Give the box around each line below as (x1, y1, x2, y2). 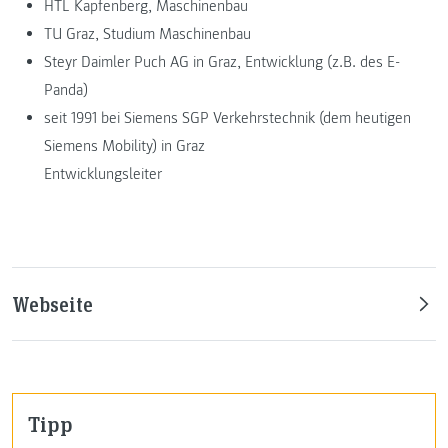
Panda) (44, 79, 88, 100)
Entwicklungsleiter (44, 163, 162, 184)
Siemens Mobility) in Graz (44, 135, 205, 156)
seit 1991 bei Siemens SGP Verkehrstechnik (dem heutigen (44, 107, 411, 128)
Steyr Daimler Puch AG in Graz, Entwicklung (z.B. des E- (44, 51, 400, 72)
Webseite (12, 290, 93, 317)
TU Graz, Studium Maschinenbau (44, 23, 251, 44)
